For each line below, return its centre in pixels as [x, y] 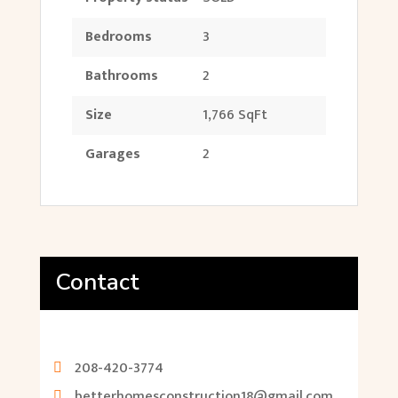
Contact [97, 282]
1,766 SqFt [235, 115]
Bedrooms [118, 36]
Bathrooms [121, 76]
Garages [112, 154]
